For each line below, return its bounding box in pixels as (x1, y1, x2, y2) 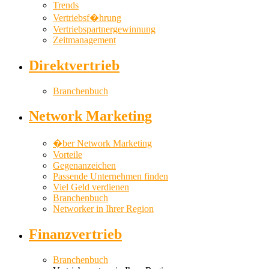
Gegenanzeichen (53, 160, 116, 171)
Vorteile (53, 150, 82, 160)
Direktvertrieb (29, 57, 119, 73)
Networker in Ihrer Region (53, 204, 154, 214)
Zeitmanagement (53, 34, 116, 45)
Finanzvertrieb (29, 226, 122, 243)
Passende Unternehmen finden (53, 171, 168, 182)
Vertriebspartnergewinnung (53, 23, 156, 34)
